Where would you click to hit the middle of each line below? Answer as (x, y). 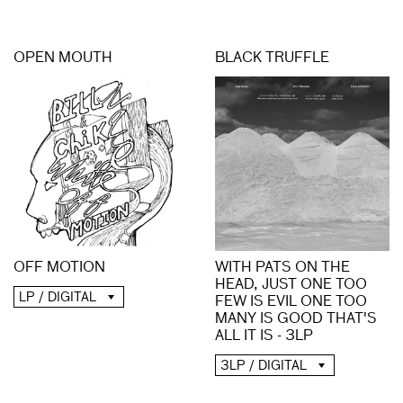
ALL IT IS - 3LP (264, 337)
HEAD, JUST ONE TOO (291, 286)
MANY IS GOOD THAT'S (296, 320)
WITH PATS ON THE (282, 269)
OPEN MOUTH (63, 59)
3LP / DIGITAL (264, 367)
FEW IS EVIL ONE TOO (291, 303)
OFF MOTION (59, 269)
